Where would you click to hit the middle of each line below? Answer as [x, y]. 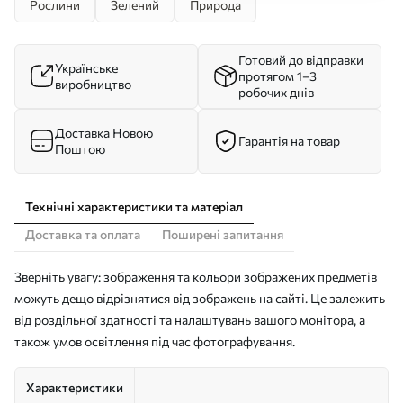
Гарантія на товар [289, 141]
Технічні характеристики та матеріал [134, 206]
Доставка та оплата [83, 234]
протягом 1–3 [278, 76]
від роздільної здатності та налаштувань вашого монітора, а [190, 320]
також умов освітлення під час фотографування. [155, 341]
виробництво [93, 84]
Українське [86, 68]
